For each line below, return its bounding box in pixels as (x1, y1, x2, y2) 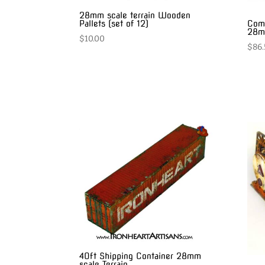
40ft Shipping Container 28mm (79, 251, 202, 261)
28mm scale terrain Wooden (79, 11, 191, 21)
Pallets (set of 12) (79, 19, 149, 29)
